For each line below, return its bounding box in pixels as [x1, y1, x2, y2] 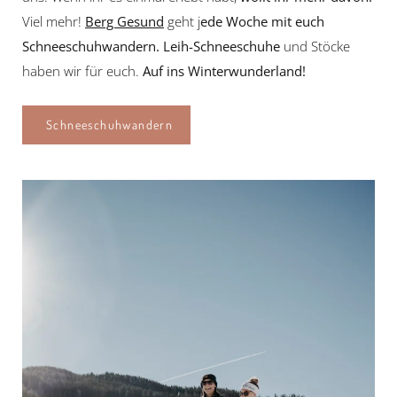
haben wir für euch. [22, 62, 143, 81]
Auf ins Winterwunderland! [143, 62, 306, 81]
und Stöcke [280, 37, 350, 56]
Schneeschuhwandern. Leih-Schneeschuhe [22, 37, 280, 56]
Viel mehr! [22, 12, 85, 31]
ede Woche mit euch [200, 12, 324, 31]
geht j [164, 12, 200, 31]
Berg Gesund [85, 12, 164, 31]
